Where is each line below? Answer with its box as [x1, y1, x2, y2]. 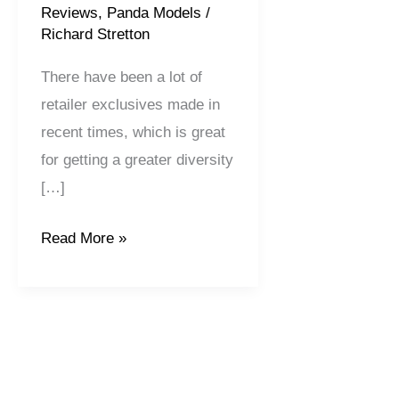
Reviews [40, 4, 98, 21]
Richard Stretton [40, 25, 150, 43]
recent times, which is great [40, 124, 225, 142]
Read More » [40, 229, 126, 247]
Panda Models [106, 4, 201, 21]
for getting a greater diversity [40, 151, 233, 169]
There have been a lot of [40, 69, 202, 86]
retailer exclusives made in [40, 96, 220, 114]
